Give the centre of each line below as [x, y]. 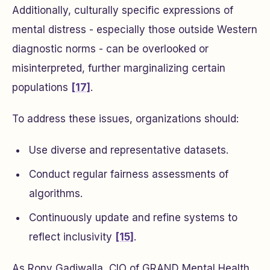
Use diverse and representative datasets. [129, 150]
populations [42, 87]
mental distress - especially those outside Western [135, 30]
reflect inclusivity [72, 237]
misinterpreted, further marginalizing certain [119, 68]
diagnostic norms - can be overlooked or [110, 49]
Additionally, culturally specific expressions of [123, 10]
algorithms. [56, 193]
